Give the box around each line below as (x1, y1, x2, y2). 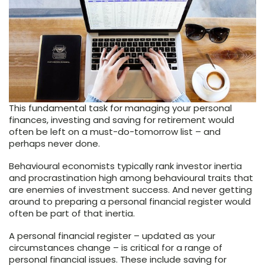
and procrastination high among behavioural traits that (9, 171, 253, 184)
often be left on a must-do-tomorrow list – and (9, 125, 221, 138)
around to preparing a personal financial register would (9, 195, 251, 208)
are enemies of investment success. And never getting (9, 183, 252, 196)
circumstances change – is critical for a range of (9, 241, 222, 254)
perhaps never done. (9, 137, 100, 150)
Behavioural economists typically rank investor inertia (9, 159, 242, 172)
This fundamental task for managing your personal (9, 101, 232, 114)
